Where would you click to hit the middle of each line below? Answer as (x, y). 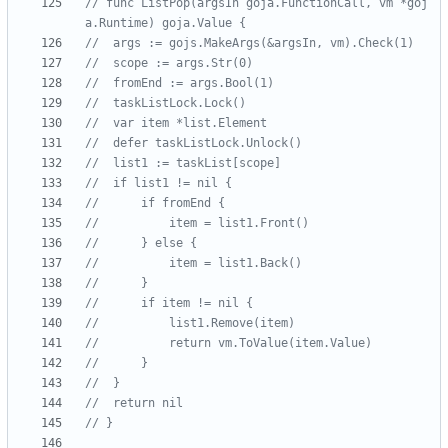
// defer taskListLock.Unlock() (207, 143)
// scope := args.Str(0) (183, 63)
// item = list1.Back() (235, 263)
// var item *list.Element (190, 123)
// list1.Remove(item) (232, 323)
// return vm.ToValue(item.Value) (270, 343)
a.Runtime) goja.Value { (165, 23)
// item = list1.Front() (239, 223)
